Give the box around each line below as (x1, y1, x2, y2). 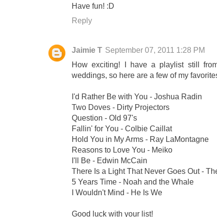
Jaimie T (72, 46, 102, 55)
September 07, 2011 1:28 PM (105, 46, 205, 55)
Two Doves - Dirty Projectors (72, 103, 170, 112)
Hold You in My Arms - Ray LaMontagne (72, 135, 209, 144)
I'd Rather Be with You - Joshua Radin (72, 92, 202, 101)
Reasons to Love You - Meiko (72, 145, 172, 155)
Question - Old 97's (72, 113, 137, 123)
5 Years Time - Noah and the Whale (72, 177, 194, 186)
